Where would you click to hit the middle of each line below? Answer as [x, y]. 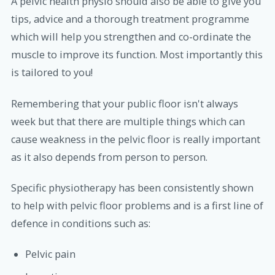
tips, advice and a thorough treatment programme [130, 19]
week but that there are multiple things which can [128, 121]
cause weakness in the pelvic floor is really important [136, 139]
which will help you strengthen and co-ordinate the [131, 37]
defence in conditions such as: [81, 223]
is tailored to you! [52, 73]
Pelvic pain [50, 254]
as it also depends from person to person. [109, 157]
